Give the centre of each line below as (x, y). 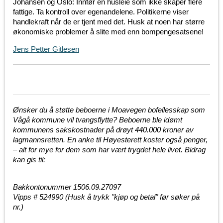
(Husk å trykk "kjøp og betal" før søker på (132, 197)
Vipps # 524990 (39, 197)
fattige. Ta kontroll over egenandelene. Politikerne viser (101, 12)
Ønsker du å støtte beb (50, 110)
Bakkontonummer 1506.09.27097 (67, 187)
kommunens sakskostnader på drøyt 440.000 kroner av (103, 130)
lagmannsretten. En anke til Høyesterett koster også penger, (110, 140)
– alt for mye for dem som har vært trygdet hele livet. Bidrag (109, 150)
